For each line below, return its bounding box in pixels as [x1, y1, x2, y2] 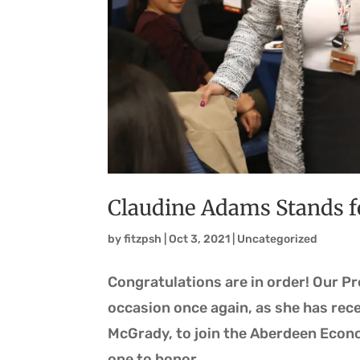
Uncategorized [237, 232, 318, 247]
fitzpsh [124, 232, 162, 247]
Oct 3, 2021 [169, 232, 231, 247]
